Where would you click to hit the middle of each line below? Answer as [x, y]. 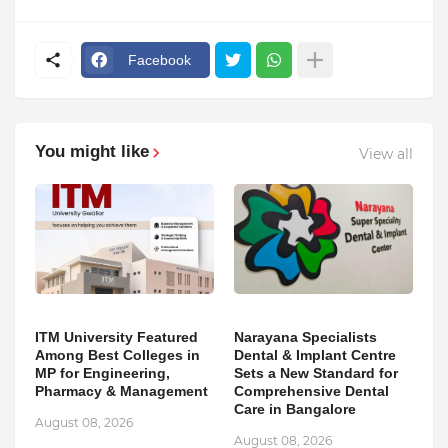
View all [386, 153]
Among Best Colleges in [117, 355]
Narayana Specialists [305, 337]
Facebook [159, 59]
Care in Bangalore [295, 409]
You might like [92, 151]
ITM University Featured [116, 337]
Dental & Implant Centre [315, 355]
